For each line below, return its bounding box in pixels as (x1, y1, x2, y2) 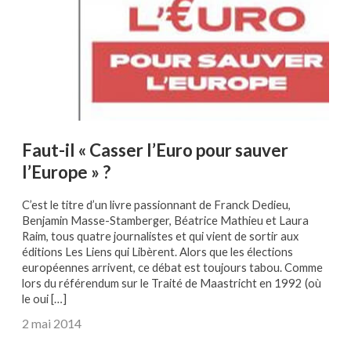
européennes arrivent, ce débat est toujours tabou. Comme (22, 261, 323, 275)
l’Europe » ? (22, 161, 110, 183)
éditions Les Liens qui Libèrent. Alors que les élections (22, 245, 293, 259)
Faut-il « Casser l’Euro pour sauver (22, 139, 288, 161)
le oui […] (22, 292, 67, 306)
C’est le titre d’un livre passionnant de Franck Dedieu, (22, 198, 291, 212)
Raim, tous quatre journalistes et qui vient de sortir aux (22, 230, 299, 244)
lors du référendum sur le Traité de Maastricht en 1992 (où (22, 277, 321, 291)
